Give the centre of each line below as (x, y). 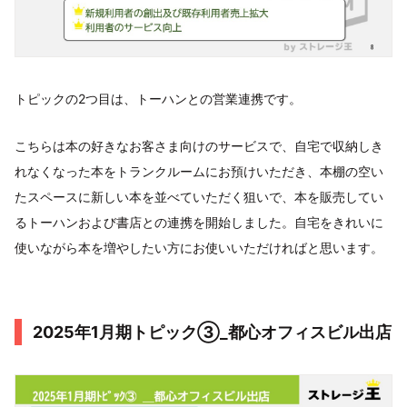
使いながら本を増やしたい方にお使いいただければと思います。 (199, 247)
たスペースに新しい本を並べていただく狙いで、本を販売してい (199, 196)
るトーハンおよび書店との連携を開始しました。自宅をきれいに (199, 222)
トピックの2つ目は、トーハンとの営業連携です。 (158, 98)
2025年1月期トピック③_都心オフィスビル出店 (212, 332)
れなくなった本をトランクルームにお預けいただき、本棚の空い (199, 171)
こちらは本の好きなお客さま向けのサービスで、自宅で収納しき (199, 145)
